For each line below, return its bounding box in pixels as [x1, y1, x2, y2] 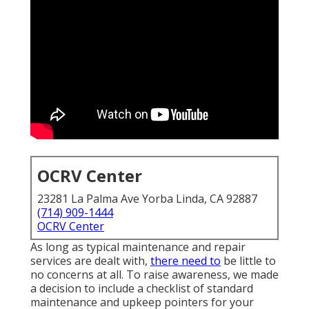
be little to [221, 253, 276, 269]
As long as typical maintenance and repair [30, 239, 246, 255]
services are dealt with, [30, 253, 150, 269]
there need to [150, 253, 221, 269]
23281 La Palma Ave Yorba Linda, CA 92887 [37, 191, 257, 207]
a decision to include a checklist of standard [30, 281, 253, 297]
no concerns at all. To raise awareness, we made [30, 267, 279, 283]
